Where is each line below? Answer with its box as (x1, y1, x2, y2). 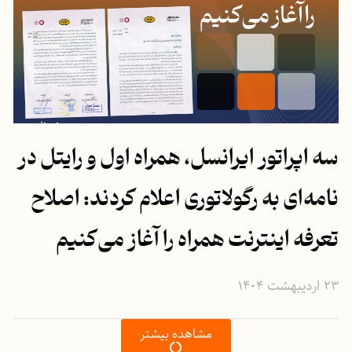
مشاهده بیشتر (140, 323, 212, 345)
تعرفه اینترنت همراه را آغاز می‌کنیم (56, 223, 339, 258)
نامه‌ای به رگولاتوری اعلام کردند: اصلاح (31, 182, 339, 217)
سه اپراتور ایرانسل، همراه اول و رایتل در (17, 141, 339, 176)
